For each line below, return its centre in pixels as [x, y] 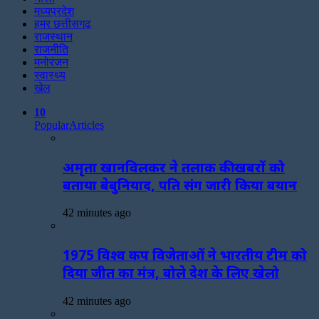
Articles [87, 125]
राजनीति [51, 49]
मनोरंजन [51, 62]
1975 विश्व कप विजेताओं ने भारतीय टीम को [185, 255]
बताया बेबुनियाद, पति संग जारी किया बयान [180, 184]
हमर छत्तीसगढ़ [63, 24]
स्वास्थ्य [50, 75]
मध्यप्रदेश [54, 11]
